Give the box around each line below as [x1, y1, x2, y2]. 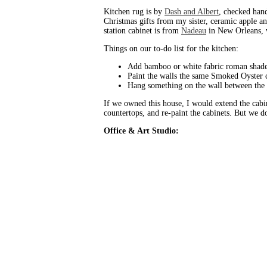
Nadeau [181, 26, 206, 36]
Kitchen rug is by [104, 7, 164, 17]
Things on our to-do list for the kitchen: [104, 44, 238, 54]
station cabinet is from [104, 26, 181, 36]
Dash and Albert [164, 7, 219, 17]
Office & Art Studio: [104, 126, 179, 136]
